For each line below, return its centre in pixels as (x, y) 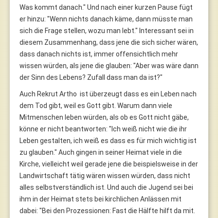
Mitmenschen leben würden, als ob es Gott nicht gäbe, (104, 117)
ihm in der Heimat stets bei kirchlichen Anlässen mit (100, 199)
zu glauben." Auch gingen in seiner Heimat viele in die (101, 152)
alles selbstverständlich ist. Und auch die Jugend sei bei (106, 187)
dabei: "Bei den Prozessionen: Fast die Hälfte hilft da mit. (107, 210)
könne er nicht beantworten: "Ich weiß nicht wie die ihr (103, 129)
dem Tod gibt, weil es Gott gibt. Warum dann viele (96, 105)
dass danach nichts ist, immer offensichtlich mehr (99, 54)
